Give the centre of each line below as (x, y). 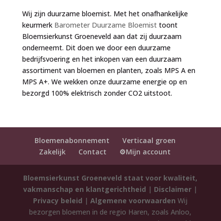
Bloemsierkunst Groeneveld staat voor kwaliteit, (110, 178)
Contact (93, 152)
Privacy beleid (58, 201)
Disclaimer (173, 189)
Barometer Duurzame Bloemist (105, 25)
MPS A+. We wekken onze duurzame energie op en (104, 82)
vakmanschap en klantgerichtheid (85, 189)
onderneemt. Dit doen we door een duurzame (96, 48)
